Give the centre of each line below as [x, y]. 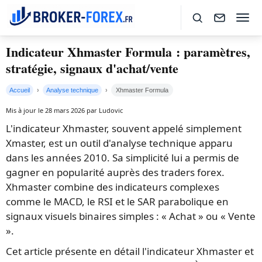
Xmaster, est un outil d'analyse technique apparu [119, 143]
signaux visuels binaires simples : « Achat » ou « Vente [131, 216]
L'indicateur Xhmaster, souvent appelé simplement [124, 128]
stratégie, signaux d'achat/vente [92, 68]
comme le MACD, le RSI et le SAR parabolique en [117, 201]
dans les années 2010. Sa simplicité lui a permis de [123, 158]
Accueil [20, 90]
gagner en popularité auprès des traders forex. [115, 172]
